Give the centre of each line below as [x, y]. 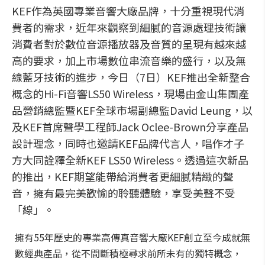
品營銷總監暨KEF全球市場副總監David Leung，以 [132, 110]
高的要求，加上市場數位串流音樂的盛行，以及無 [129, 60]
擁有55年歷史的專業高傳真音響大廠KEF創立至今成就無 [132, 237]
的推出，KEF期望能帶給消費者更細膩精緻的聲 [123, 176]
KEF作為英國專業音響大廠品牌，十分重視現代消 [128, 11]
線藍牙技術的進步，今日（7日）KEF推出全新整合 [131, 77]
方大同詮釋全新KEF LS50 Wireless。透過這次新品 [130, 160]
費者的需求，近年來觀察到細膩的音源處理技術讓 [129, 27]
